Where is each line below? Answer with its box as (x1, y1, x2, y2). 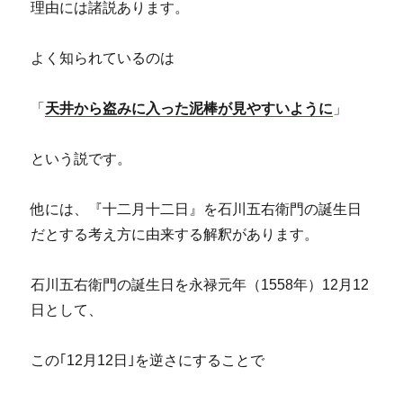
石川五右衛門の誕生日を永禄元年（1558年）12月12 (31, 277, 370, 292)
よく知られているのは (31, 50, 175, 66)
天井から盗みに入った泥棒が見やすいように (45, 101, 334, 116)
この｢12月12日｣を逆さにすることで (31, 353, 265, 368)
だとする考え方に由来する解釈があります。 (31, 227, 319, 242)
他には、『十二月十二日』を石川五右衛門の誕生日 (31, 201, 363, 217)
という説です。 (31, 151, 132, 166)
